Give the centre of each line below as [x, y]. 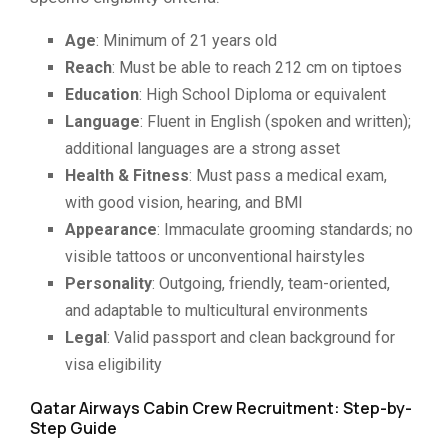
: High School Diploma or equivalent [262, 94]
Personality [108, 283]
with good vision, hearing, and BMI [184, 202]
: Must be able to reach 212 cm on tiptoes [257, 67]
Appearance [111, 229]
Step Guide [73, 427]
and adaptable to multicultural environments [216, 310]
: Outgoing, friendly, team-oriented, [271, 283]
